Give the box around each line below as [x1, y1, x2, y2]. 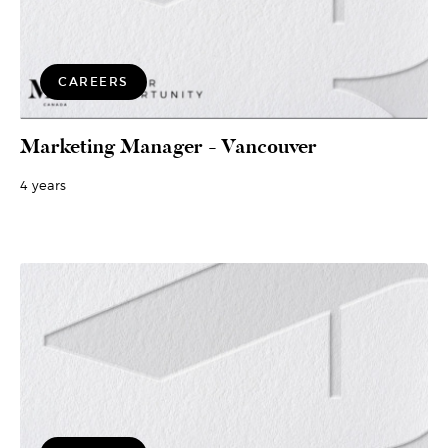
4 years [20, 177, 66, 194]
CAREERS [58, 75, 129, 90]
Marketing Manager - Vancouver [20, 133, 317, 161]
